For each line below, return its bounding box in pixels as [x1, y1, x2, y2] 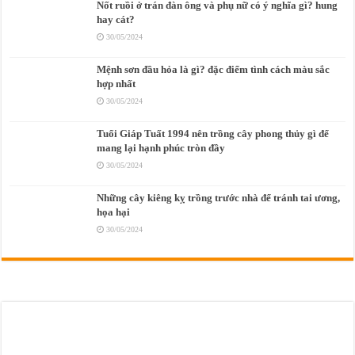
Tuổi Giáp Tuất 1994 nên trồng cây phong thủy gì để [97, 127, 330, 139]
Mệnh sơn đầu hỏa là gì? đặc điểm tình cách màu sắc [97, 63, 330, 75]
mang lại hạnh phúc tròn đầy [97, 141, 226, 154]
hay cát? [97, 13, 136, 25]
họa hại [97, 206, 131, 219]
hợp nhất [97, 77, 136, 90]
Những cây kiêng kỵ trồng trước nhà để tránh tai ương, [97, 192, 341, 204]
